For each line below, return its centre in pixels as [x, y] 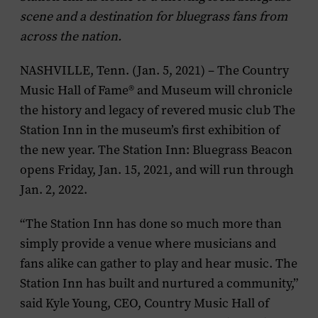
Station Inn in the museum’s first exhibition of [150, 130]
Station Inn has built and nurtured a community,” [159, 283]
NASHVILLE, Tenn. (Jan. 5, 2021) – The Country [154, 70]
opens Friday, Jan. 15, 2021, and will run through [157, 170]
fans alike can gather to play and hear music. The [159, 263]
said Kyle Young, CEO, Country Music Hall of [144, 303]
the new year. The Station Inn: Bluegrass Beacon [156, 150]
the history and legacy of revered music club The [158, 110]
